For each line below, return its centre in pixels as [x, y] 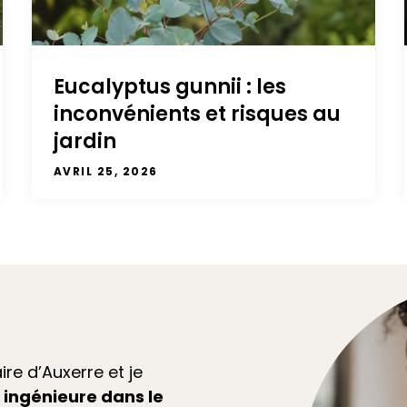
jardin [84, 142]
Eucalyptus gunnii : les [169, 87]
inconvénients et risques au [197, 114]
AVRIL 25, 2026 [105, 172]
